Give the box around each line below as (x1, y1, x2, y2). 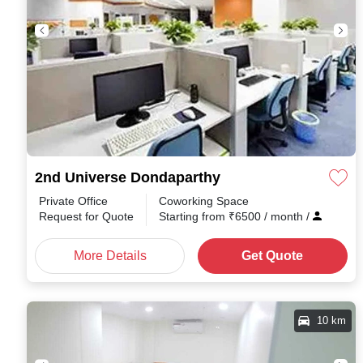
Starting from (159, 209, 228, 224)
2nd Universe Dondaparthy (35, 169, 220, 186)
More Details (73, 247, 147, 264)
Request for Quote (39, 209, 134, 224)
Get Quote (241, 247, 304, 264)
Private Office (39, 194, 108, 208)
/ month (264, 209, 306, 224)
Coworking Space (159, 194, 249, 208)
